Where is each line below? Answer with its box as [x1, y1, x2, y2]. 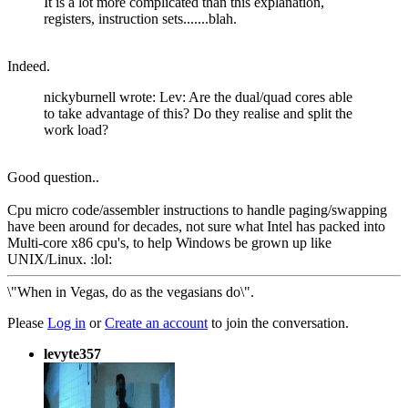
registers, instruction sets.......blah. [44, 10, 237, 26]
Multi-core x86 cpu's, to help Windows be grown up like [7, 234, 331, 250]
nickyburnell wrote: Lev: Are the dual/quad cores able [44, 88, 352, 105]
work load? [44, 121, 108, 138]
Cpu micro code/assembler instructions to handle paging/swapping [7, 201, 387, 218]
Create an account [105, 314, 208, 331]
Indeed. [7, 57, 50, 74]
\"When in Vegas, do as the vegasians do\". [7, 283, 254, 300]
